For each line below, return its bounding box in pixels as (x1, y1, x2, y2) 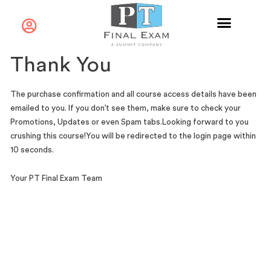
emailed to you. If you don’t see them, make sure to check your (10, 104, 241, 113)
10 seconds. (10, 146, 54, 154)
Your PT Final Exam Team (10, 174, 103, 183)
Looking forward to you (162, 118, 249, 126)
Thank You (10, 54, 112, 76)
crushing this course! (10, 132, 87, 140)
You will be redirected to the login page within (86, 132, 256, 140)
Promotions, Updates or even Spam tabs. (10, 118, 163, 126)
